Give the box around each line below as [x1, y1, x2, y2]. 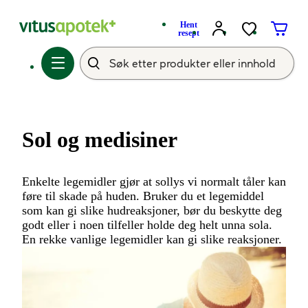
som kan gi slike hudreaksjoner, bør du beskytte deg [22, 203, 282, 217]
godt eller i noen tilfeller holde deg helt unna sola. [22, 218, 272, 232]
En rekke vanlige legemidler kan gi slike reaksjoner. [22, 232, 282, 246]
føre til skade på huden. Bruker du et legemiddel [22, 189, 264, 203]
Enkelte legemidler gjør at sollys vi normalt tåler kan [22, 175, 286, 188]
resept [177, 28, 199, 38]
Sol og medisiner [22, 127, 177, 152]
